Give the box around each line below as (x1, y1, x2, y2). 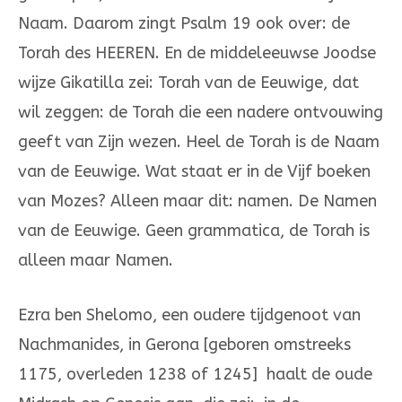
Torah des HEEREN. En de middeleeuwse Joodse (18, 43, 376, 64)
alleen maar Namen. (18, 250, 173, 271)
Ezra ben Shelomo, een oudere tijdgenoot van (18, 305, 361, 326)
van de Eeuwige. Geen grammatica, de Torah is (18, 221, 370, 241)
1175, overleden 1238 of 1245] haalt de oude (18, 364, 372, 385)
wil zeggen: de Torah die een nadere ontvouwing (18, 102, 383, 123)
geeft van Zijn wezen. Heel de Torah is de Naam (18, 132, 380, 153)
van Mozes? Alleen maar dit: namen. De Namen (18, 191, 377, 212)
